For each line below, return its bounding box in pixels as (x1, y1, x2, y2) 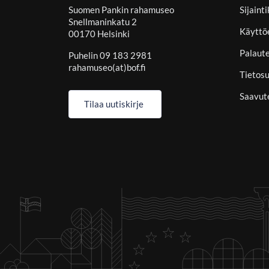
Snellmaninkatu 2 (68, 16, 137, 28)
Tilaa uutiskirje (84, 98, 144, 110)
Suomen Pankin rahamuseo (68, 4, 174, 16)
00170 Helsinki (68, 28, 130, 40)
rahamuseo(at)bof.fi (68, 62, 148, 73)
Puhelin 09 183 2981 (68, 50, 152, 61)
